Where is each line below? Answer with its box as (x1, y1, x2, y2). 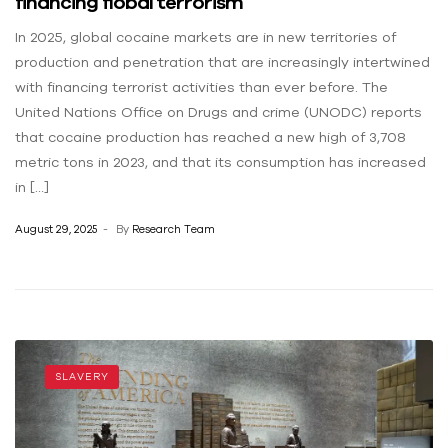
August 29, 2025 (15, 222, 97, 235)
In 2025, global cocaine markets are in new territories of (15, 29, 396, 46)
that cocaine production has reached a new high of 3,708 (15, 129, 406, 146)
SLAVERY (55, 370, 109, 382)
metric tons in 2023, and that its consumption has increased (15, 154, 426, 171)
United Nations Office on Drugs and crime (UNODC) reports (15, 104, 422, 121)
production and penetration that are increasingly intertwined (15, 54, 430, 71)
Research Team (132, 222, 215, 235)
